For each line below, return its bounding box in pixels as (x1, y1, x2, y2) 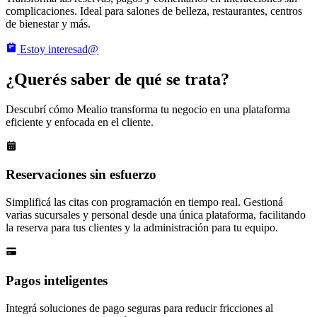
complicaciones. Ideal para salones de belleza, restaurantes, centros (6, 4, 302, 17)
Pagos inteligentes (6, 272, 108, 288)
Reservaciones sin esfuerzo (6, 167, 156, 183)
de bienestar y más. (6, 17, 91, 30)
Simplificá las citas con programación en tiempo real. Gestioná (6, 196, 283, 209)
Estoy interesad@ (17, 42, 98, 55)
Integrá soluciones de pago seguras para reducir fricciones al (6, 301, 273, 314)
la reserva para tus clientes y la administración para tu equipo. (6, 221, 278, 234)
